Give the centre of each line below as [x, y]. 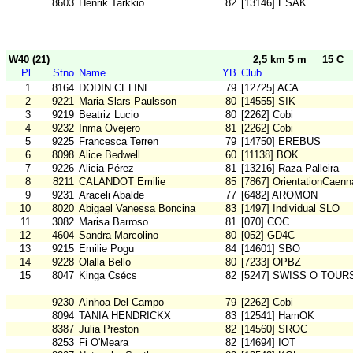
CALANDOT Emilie [122, 182]
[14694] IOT [268, 343]
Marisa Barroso [113, 222]
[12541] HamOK [278, 316]
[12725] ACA [270, 88]
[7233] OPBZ [271, 262]
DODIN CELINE [115, 88]
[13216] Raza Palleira [290, 169]
